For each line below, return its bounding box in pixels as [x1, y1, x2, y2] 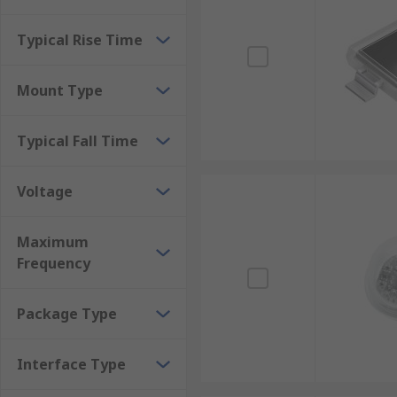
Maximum [17, 232, 89, 252]
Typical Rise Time [17, 30, 143, 50]
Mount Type [17, 81, 103, 100]
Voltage [17, 182, 73, 201]
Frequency [17, 253, 90, 273]
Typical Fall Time [17, 131, 138, 151]
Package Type [17, 304, 117, 323]
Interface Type [17, 354, 126, 374]
